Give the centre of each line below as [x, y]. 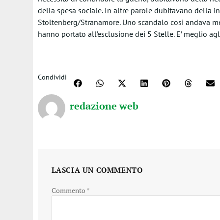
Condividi [52, 77]
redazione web [104, 106]
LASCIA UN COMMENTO [97, 170]
